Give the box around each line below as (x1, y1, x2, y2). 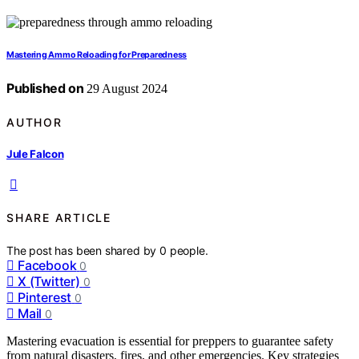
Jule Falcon (6, 147, 64, 160)
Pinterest (18, 288, 72, 305)
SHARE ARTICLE (6, 211, 111, 225)
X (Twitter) (18, 272, 80, 289)
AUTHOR (6, 115, 63, 129)
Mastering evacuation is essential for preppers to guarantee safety (6, 333, 333, 348)
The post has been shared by (6, 243, 160, 257)
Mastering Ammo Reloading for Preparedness (6, 50, 188, 61)
